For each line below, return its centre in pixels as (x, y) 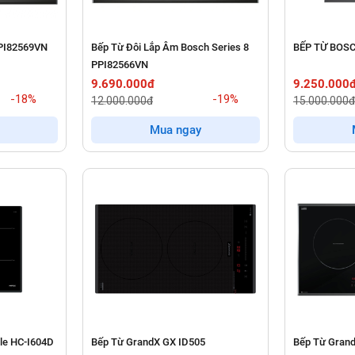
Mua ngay (175, 130)
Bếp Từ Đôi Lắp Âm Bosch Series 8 (170, 48)
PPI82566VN (120, 65)
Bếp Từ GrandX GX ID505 (148, 342)
